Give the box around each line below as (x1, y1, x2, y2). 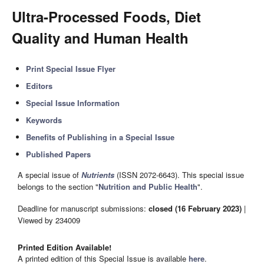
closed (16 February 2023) (148, 202, 242, 214)
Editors (26, 80, 53, 91)
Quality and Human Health (12, 28, 189, 48)
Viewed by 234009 (18, 214, 80, 226)
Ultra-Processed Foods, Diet (12, 6, 201, 27)
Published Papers (26, 148, 91, 160)
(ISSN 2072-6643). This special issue (114, 169, 244, 181)
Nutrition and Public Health (98, 181, 197, 193)
